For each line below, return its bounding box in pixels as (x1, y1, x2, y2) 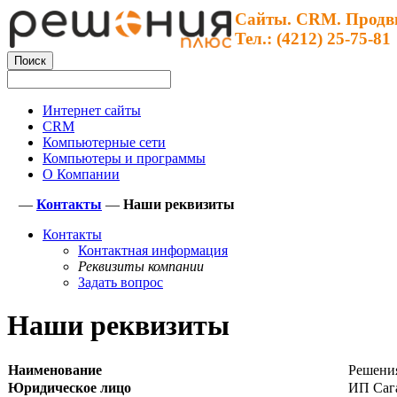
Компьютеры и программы (43, 151, 206, 166)
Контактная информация (78, 243, 228, 258)
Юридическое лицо (8, 379, 131, 395)
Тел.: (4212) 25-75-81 (235, 29, 391, 48)
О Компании (43, 167, 120, 182)
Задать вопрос (78, 275, 163, 290)
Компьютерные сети (43, 135, 166, 150)
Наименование (8, 362, 102, 378)
